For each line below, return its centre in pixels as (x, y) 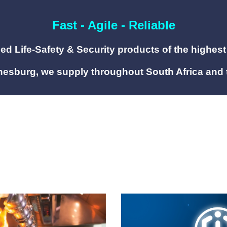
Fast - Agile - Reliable (113, 25)
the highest (200, 49)
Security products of (124, 49)
